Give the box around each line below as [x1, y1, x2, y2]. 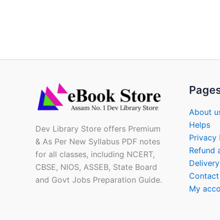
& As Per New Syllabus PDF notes [35, 137, 160, 146]
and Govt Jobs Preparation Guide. [35, 175, 162, 185]
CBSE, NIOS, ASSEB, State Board [35, 162, 157, 172]
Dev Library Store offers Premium [35, 124, 161, 134]
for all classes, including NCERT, [35, 149, 155, 159]
